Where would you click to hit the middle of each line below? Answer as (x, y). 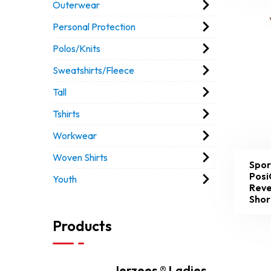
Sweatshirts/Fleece (93, 70)
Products (82, 226)
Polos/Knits (77, 48)
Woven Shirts (80, 157)
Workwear (75, 135)
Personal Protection (94, 27)
